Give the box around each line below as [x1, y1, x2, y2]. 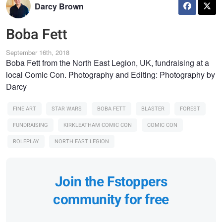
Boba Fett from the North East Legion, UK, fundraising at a [6, 56, 209, 68]
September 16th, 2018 [6, 47, 69, 57]
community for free [53, 189, 169, 210]
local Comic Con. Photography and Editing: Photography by [6, 68, 215, 80]
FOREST [180, 104, 200, 113]
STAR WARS [52, 104, 82, 113]
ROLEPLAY [13, 137, 39, 146]
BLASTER [141, 104, 165, 113]
